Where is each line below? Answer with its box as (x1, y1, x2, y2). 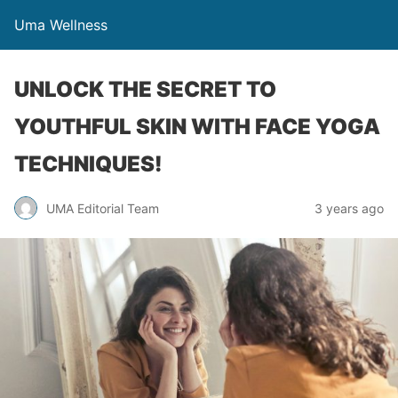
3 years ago (314, 200, 384, 216)
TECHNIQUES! (14, 151, 163, 177)
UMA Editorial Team (46, 200, 159, 216)
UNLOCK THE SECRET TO (14, 76, 276, 102)
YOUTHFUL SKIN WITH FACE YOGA (14, 114, 380, 139)
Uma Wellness (14, 16, 107, 34)
